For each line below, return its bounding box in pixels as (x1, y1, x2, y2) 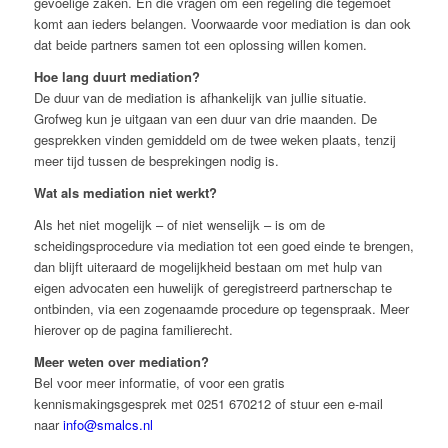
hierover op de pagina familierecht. (33, 320, 233, 340)
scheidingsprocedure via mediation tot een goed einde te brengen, (33, 236, 414, 256)
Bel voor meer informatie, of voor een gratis (33, 373, 285, 393)
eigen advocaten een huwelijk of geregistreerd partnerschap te (33, 278, 392, 298)
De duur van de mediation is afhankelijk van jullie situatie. (33, 88, 367, 108)
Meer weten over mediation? (33, 352, 209, 372)
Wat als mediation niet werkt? (33, 183, 217, 203)
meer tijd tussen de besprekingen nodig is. (33, 151, 279, 171)
